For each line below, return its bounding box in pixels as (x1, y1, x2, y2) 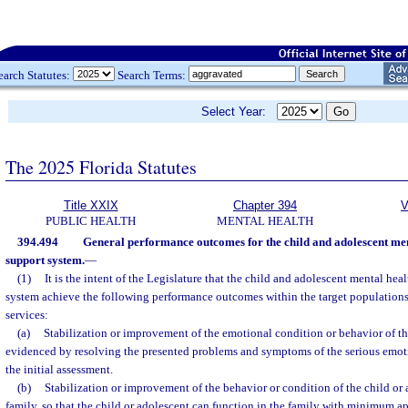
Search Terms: (115, 67, 189, 82)
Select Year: (201, 105, 277, 118)
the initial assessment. (5, 362, 113, 376)
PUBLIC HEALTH (46, 214, 136, 228)
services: (5, 308, 48, 321)
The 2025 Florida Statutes (5, 154, 197, 179)
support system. (5, 253, 85, 267)
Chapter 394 (233, 199, 297, 212)
